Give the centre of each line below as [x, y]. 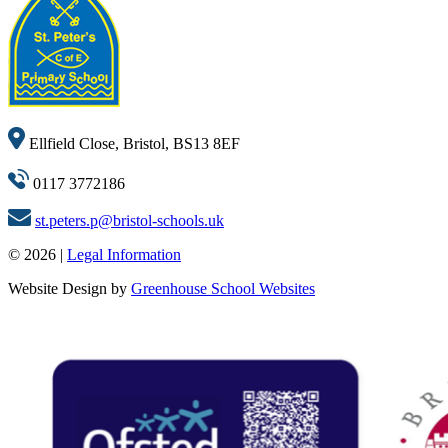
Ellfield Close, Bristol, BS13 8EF [132, 144]
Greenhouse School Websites [223, 289]
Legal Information [124, 255]
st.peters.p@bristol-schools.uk [129, 221]
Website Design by [69, 289]
